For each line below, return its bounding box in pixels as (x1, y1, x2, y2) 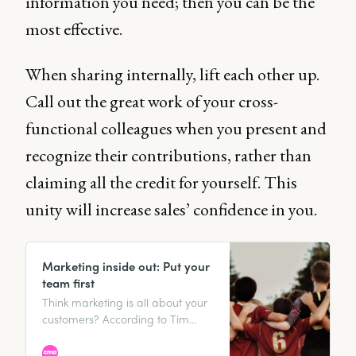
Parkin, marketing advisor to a (42, 327, 195, 344)
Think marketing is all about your (42, 294, 207, 311)
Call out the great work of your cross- (25, 90, 278, 114)
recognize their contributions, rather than (25, 144, 311, 168)
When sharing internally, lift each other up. (25, 63, 319, 87)
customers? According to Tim (42, 311, 189, 327)
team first (42, 274, 95, 292)
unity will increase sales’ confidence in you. (25, 198, 317, 222)
